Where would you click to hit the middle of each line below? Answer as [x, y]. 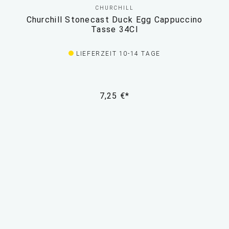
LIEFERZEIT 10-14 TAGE [118, 54]
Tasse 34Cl [114, 30]
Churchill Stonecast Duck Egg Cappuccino [114, 20]
